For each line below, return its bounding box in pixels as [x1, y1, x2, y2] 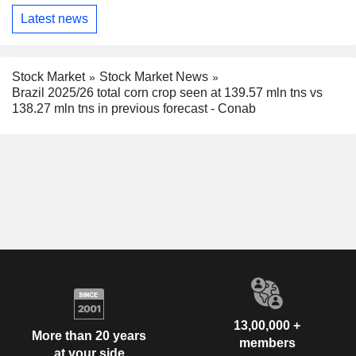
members [238, 336, 296, 350]
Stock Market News [99, 69, 208, 83]
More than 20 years [32, 328, 146, 342]
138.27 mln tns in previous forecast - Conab [12, 102, 256, 116]
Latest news [21, 12, 88, 26]
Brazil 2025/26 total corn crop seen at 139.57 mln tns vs [12, 86, 323, 100]
